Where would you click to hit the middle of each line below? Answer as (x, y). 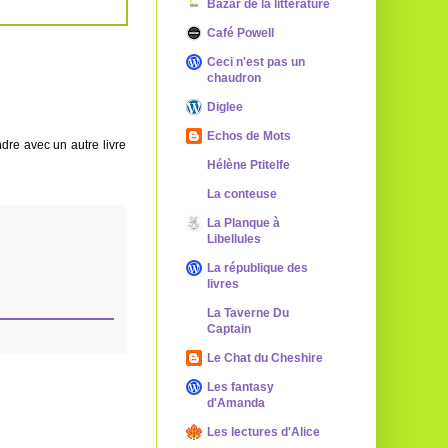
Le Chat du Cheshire (265, 358)
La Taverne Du (248, 313)
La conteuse (242, 194)
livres (223, 284)
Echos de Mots (249, 136)
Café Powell (240, 33)
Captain (229, 329)
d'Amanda (236, 403)
